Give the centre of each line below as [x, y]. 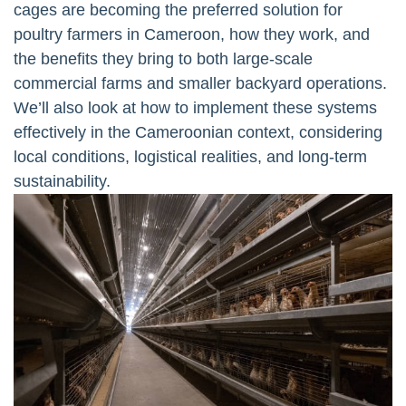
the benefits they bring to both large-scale [163, 58]
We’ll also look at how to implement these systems [195, 107]
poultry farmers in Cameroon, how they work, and [192, 34]
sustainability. [62, 181]
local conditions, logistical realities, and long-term [190, 156]
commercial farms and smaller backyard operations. [200, 83]
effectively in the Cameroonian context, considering [198, 132]
